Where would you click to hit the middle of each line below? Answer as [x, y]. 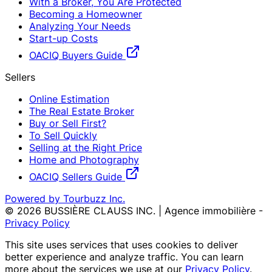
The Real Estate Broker [82, 111]
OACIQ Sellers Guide [77, 177]
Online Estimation [69, 99]
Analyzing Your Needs [80, 26]
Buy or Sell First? [68, 124]
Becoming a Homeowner [86, 14]
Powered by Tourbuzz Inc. [65, 199]
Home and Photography [84, 160]
